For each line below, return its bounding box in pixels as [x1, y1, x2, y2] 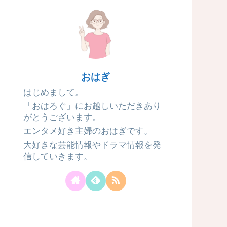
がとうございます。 [23, 112, 101, 123]
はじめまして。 [23, 88, 84, 98]
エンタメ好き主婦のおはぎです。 [23, 126, 153, 136]
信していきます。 [23, 151, 92, 161]
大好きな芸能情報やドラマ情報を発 [23, 140, 161, 150]
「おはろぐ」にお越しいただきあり [23, 101, 161, 111]
